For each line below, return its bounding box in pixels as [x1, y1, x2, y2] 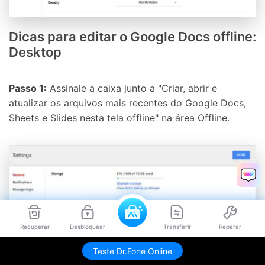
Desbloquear [70, 223, 106, 230]
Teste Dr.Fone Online [93, 245, 172, 256]
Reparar [219, 223, 242, 230]
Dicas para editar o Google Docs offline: [9, 29, 256, 45]
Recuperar [20, 223, 50, 230]
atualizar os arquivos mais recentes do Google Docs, [9, 97, 246, 109]
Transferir [163, 223, 192, 230]
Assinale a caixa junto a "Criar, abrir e [47, 82, 217, 95]
